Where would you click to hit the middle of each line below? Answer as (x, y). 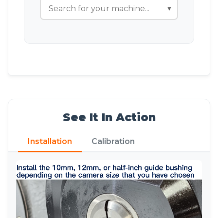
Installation (50, 141)
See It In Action (109, 117)
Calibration (113, 141)
